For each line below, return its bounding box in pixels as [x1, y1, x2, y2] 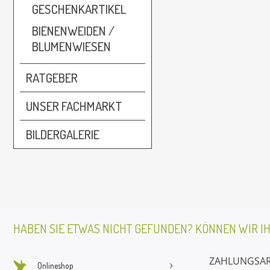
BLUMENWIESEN [32, 38, 111, 54]
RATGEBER [26, 69, 78, 86]
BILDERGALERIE [26, 126, 99, 142]
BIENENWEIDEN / [32, 22, 115, 39]
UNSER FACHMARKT [26, 98, 122, 114]
